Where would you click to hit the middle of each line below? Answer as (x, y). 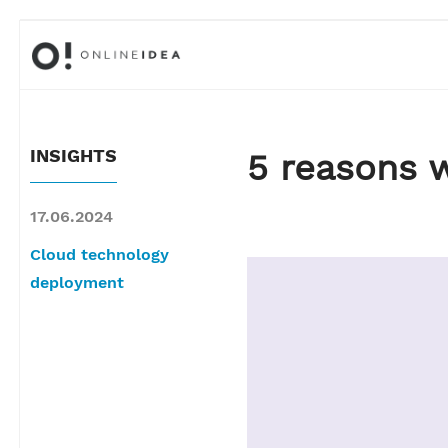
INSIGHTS (73, 155)
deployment (77, 282)
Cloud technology (99, 254)
